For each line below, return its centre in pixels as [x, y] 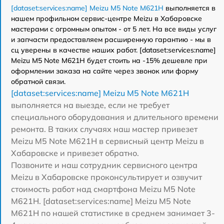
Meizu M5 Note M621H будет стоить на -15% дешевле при [109, 60]
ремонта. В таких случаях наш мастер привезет [104, 129]
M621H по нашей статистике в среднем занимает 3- [113, 213]
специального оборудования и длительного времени [115, 117]
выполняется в [189, 8]
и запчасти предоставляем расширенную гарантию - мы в [111, 39]
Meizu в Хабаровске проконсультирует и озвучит [106, 177]
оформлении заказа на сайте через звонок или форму [105, 71]
